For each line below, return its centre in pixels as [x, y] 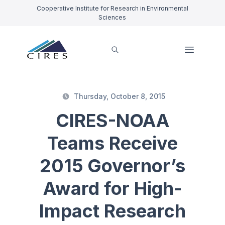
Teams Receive [113, 143]
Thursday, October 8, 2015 [120, 96]
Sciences [113, 17]
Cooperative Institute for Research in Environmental [113, 8]
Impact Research [113, 211]
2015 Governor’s [113, 166]
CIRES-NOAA [113, 121]
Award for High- [113, 189]
